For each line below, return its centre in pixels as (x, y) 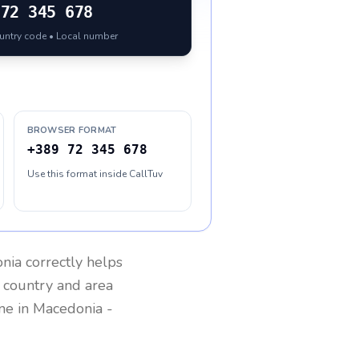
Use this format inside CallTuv (95, 174)
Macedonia (68, 309)
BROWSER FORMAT (72, 130)
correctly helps (72, 262)
